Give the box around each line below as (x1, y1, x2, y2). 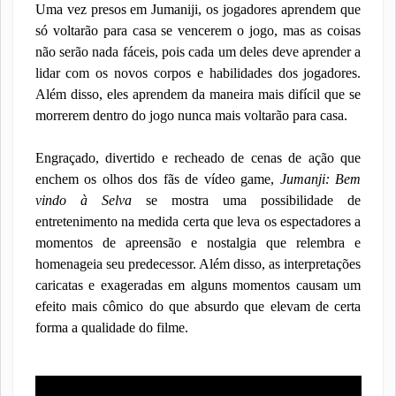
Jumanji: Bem (279, 171, 362, 187)
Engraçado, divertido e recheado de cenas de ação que (34, 149, 362, 165)
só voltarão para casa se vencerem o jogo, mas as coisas (34, 22, 362, 38)
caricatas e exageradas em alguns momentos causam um (34, 277, 362, 293)
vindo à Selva (34, 192, 132, 208)
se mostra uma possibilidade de (131, 192, 362, 208)
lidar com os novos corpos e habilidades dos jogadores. (34, 65, 362, 80)
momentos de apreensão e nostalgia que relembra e (34, 234, 362, 250)
